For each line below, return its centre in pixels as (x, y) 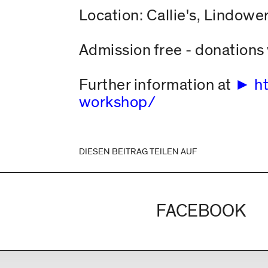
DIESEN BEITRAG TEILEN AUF (138, 152)
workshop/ (117, 102)
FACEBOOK (201, 211)
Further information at (157, 85)
